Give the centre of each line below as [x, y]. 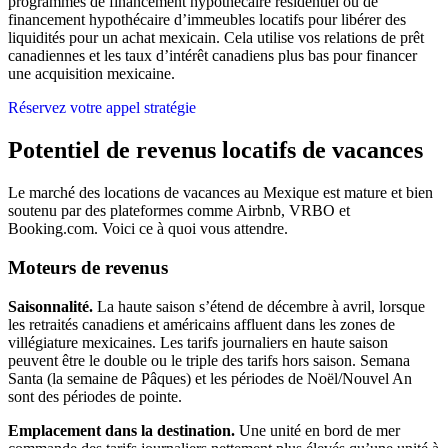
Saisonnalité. [50, 306]
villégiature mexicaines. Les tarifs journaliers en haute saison [198, 342]
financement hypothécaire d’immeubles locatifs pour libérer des [207, 20]
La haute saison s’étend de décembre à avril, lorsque [259, 306]
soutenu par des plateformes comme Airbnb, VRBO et [179, 211]
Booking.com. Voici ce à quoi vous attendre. [148, 229]
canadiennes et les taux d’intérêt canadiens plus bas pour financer [212, 56]
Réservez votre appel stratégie [102, 108]
